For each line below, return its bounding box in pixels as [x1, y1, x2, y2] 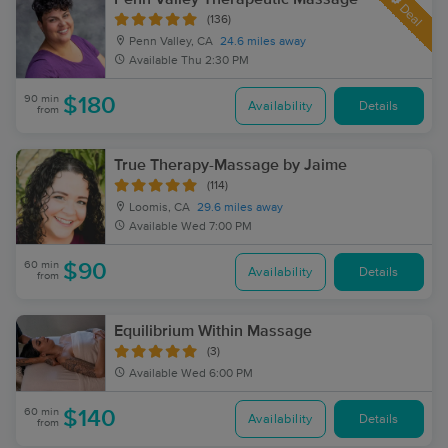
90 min [24, 93, 59, 104]
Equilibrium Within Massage [114, 323, 312, 339]
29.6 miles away [197, 202, 283, 214]
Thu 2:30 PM [181, 55, 249, 67]
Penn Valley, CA [126, 36, 213, 48]
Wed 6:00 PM [181, 368, 253, 380]
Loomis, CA [126, 202, 190, 214]
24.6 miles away [220, 36, 306, 48]
